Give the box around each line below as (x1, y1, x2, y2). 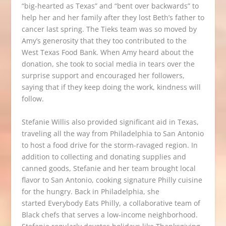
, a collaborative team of (119, 198, 200, 208)
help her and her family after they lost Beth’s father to (21, 13, 204, 23)
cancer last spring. (21, 24, 84, 34)
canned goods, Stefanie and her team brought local (21, 163, 196, 173)
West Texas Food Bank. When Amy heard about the (21, 47, 194, 58)
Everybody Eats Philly (47, 198, 119, 208)
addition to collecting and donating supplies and (21, 151, 186, 161)
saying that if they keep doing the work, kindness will (21, 82, 201, 92)
